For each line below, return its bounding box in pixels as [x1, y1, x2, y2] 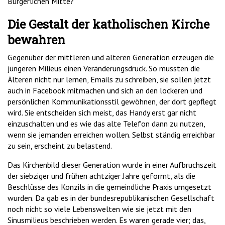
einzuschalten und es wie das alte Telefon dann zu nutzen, [8, 119, 205, 129]
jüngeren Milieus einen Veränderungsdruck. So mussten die [8, 63, 200, 74]
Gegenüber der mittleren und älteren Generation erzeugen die [8, 52, 214, 63]
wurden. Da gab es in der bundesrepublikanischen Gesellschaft [8, 193, 214, 203]
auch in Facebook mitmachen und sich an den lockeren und [8, 85, 202, 96]
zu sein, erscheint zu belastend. [8, 141, 112, 151]
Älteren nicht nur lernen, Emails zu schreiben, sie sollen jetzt [8, 74, 211, 85]
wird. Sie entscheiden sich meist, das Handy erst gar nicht [8, 107, 196, 118]
